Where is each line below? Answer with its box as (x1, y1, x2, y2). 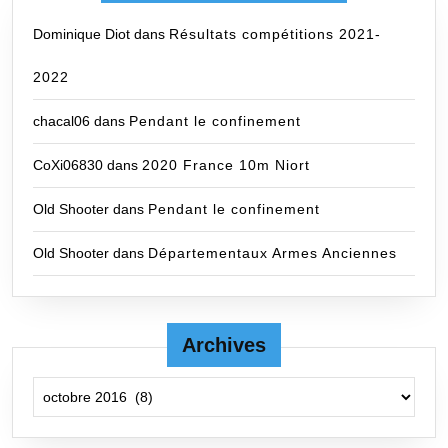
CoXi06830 (33, 156, 103, 173)
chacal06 (33, 112, 90, 129)
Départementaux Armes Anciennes (148, 244, 397, 261)
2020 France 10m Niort (142, 156, 310, 173)
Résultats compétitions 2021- (169, 25, 381, 42)
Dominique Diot (33, 25, 130, 42)
